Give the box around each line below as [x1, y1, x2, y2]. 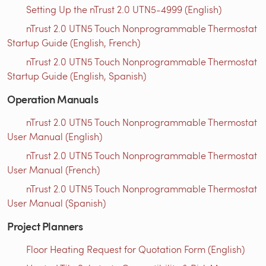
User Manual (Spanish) [7, 197, 106, 210]
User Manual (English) [7, 130, 102, 143]
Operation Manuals [7, 91, 99, 107]
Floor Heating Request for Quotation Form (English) [26, 243, 245, 256]
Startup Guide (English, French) [7, 36, 140, 49]
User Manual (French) [7, 163, 100, 176]
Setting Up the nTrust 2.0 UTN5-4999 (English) [26, 3, 221, 16]
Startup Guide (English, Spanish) [7, 69, 146, 83]
